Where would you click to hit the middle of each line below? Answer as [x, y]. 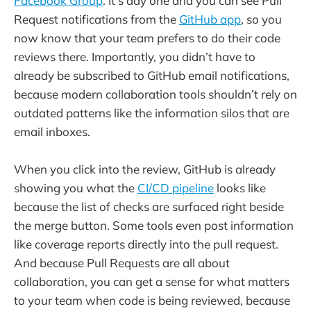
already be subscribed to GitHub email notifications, [152, 75]
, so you [261, 19]
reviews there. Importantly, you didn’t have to [135, 56]
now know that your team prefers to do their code [147, 37]
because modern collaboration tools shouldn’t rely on [155, 94]
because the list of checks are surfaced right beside [149, 207]
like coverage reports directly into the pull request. [146, 244]
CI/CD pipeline [176, 188]
